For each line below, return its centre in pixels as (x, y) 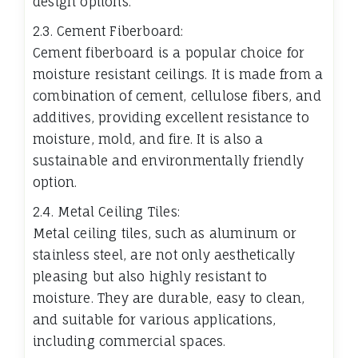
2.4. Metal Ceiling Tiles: (106, 212)
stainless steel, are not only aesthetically (164, 255)
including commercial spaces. (129, 342)
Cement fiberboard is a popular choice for (169, 53)
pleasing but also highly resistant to (150, 277)
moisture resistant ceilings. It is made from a (178, 75)
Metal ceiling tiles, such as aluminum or (165, 234)
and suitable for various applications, (155, 320)
